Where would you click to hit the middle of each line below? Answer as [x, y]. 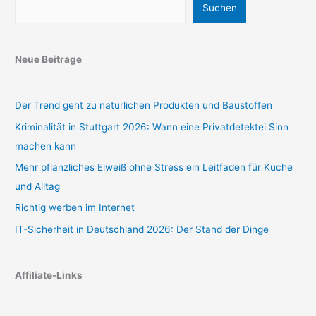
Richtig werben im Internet [75, 208]
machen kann [46, 146]
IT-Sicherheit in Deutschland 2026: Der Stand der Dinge [142, 229]
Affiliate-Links [49, 275]
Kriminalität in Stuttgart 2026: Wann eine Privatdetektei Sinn [152, 127]
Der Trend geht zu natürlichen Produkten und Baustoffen [144, 105]
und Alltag [38, 186]
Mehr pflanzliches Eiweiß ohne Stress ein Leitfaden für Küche [154, 167]
